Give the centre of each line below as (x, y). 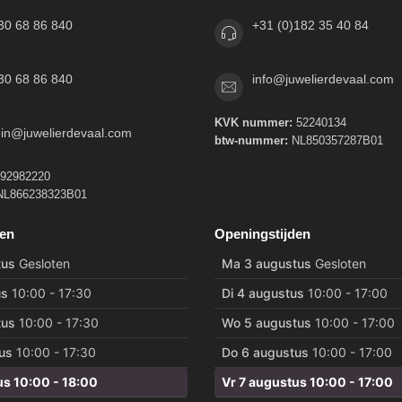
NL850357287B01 (336, 141)
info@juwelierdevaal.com (323, 79)
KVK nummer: (253, 123)
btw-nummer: (251, 141)
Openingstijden (262, 234)
